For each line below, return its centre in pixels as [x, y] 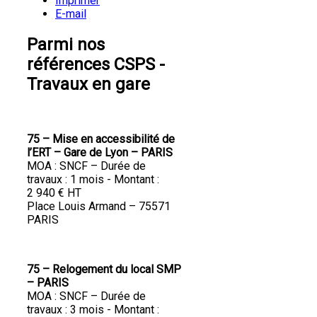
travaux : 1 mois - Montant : [93, 180]
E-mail [71, 13]
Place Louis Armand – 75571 [99, 207]
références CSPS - [96, 64]
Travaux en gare [88, 84]
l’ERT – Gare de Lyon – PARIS [100, 153]
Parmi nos [66, 44]
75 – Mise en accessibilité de [101, 139]
